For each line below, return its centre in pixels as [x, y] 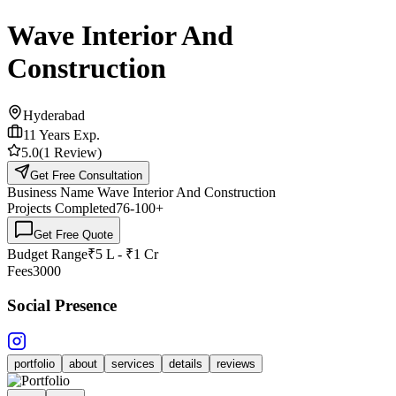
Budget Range [47, 254]
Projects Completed [61, 208]
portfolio [34, 364]
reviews [236, 364]
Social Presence [62, 305]
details [186, 364]
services [133, 364]
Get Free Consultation [86, 175]
